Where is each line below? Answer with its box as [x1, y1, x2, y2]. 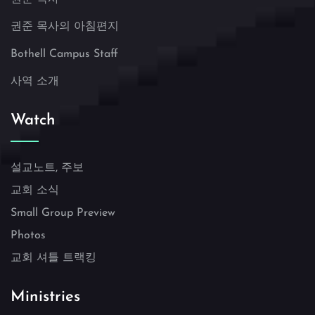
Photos [11, 230, 46, 242]
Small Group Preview [11, 207, 115, 219]
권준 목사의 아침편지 [11, 21, 119, 33]
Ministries [11, 289, 80, 306]
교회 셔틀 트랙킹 [11, 252, 96, 264]
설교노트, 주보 [11, 162, 84, 174]
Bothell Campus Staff [11, 49, 118, 60]
